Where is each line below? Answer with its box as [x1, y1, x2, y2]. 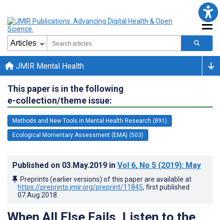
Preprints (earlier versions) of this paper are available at [20, 175, 192, 183]
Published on [12, 160, 62, 170]
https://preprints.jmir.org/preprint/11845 [18, 183, 143, 191]
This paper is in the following [7, 83, 124, 94]
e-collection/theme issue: [7, 95, 112, 106]
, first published [143, 183, 190, 191]
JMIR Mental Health [14, 61, 84, 71]
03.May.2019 [62, 160, 109, 170]
